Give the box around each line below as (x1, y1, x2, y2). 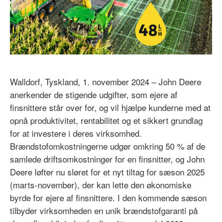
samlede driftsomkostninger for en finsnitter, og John (10, 152, 205, 165)
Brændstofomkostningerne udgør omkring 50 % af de (10, 139, 205, 152)
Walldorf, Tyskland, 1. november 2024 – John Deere (10, 75, 201, 88)
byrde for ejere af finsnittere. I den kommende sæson (10, 191, 207, 204)
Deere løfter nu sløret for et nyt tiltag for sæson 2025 (10, 165, 205, 178)
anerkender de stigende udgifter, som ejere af (10, 88, 177, 101)
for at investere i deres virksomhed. (10, 126, 142, 139)
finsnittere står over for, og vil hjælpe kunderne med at (10, 101, 211, 113)
